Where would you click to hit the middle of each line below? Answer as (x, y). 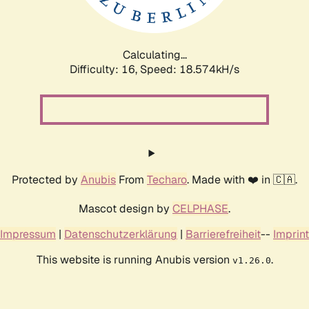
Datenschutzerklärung (121, 234)
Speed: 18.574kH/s (190, 69)
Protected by (46, 179)
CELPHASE (200, 208)
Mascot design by (126, 208)
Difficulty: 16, (105, 69)
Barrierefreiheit (223, 234)
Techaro (167, 179)
